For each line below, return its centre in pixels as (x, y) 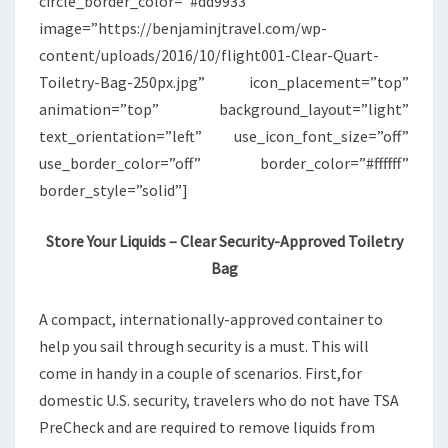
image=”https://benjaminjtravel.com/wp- (183, 28)
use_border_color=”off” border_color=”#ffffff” (224, 163)
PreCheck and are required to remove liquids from (207, 427)
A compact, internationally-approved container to (211, 319)
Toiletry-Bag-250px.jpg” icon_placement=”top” (224, 82)
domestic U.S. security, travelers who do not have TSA (219, 400)
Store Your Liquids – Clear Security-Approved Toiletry (224, 241)
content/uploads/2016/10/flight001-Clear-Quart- (209, 55)
